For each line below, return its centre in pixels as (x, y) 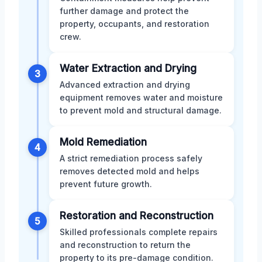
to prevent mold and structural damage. (141, 110)
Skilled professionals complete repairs (139, 232)
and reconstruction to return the (125, 244)
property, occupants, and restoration (135, 23)
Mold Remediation (103, 142)
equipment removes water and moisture (141, 97)
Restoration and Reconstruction (137, 216)
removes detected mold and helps (130, 171)
